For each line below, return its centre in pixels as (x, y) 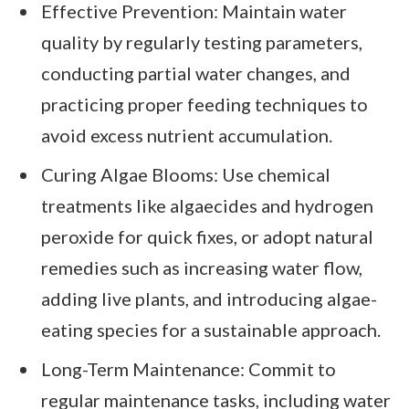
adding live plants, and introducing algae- (209, 299)
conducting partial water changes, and (196, 73)
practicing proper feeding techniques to (204, 105)
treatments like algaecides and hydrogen (207, 206)
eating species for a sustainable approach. (211, 330)
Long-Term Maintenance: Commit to (189, 368)
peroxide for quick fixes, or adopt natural (207, 237)
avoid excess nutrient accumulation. (187, 136)
